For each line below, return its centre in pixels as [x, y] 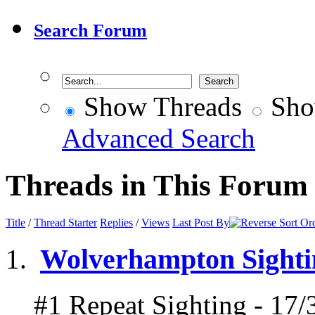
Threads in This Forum [157, 186]
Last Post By [201, 223]
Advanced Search [159, 139]
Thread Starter [65, 223]
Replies [116, 223]
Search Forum [90, 31]
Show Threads [159, 107]
